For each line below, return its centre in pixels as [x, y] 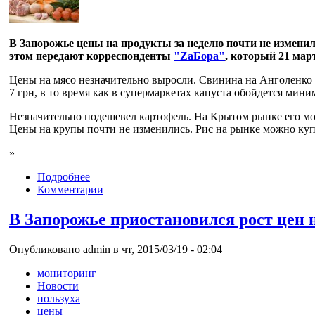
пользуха [59, 298]
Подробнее [64, 176]
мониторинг [67, 273]
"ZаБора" [199, 56]
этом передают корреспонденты [91, 56]
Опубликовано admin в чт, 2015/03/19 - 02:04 [116, 249]
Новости [58, 285]
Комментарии [70, 189]
